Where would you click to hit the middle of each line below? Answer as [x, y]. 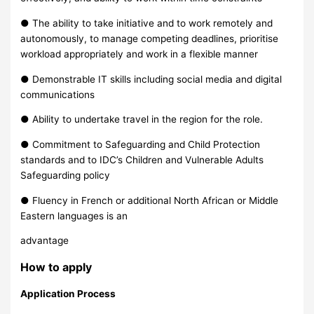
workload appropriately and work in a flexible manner [139, 54]
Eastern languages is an [74, 216]
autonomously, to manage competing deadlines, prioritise [150, 38]
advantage [45, 241]
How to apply [56, 267]
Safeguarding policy [66, 175]
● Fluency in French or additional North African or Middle [150, 200]
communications [58, 94]
